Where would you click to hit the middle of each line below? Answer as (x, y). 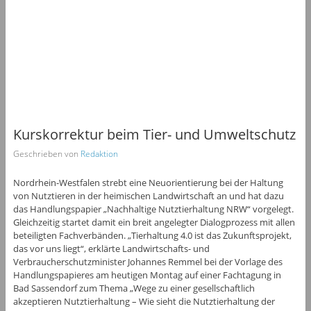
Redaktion (99, 153)
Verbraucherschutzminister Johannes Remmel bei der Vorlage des (148, 261)
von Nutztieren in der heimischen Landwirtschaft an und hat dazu (148, 195)
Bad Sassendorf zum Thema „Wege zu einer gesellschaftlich (134, 288)
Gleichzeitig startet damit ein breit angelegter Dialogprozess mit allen (154, 222)
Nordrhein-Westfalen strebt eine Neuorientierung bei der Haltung (148, 182)
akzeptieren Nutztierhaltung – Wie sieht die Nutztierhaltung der (144, 301)
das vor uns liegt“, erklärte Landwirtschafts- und (111, 248)
